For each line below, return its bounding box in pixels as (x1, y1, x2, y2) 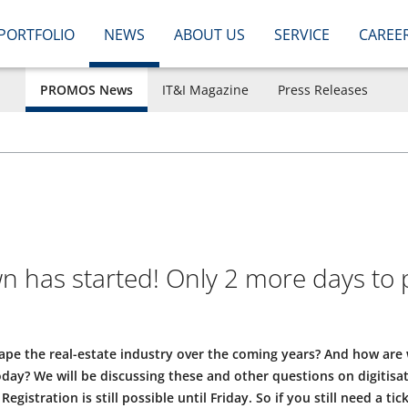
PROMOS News (40, 81, 133, 98)
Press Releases (278, 81, 368, 98)
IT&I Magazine (162, 81, 249, 98)
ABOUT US (173, 25, 245, 45)
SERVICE (273, 25, 330, 45)
